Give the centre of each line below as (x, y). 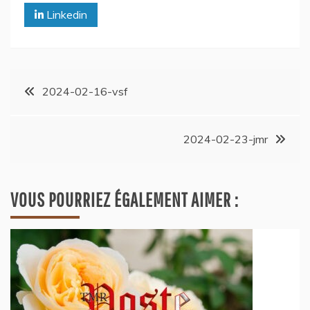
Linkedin (65, 15)
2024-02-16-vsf (85, 92)
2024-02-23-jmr (226, 139)
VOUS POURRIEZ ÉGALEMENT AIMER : (125, 200)
